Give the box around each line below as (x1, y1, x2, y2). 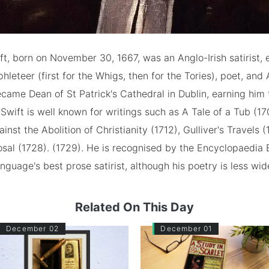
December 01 (160, 223, 213, 233)
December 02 (5, 223, 59, 233)
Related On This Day (75, 199, 194, 214)
